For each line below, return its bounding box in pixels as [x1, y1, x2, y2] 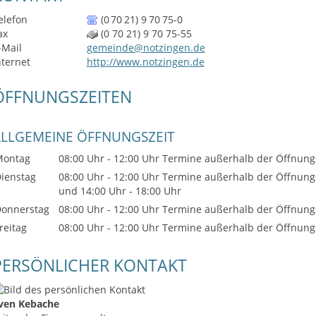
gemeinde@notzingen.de [86, 40, 205, 54]
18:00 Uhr [135, 184, 181, 198]
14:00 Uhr [80, 184, 126, 198]
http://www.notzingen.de [86, 54, 205, 68]
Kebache [18, 296, 59, 310]
